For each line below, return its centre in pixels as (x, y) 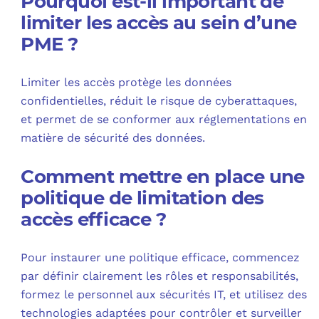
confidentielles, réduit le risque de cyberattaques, (159, 101)
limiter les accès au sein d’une (159, 23)
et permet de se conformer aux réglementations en (164, 120)
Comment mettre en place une (163, 177)
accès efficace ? (94, 220)
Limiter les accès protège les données (126, 83)
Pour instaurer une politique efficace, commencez (161, 258)
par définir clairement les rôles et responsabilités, (160, 276)
